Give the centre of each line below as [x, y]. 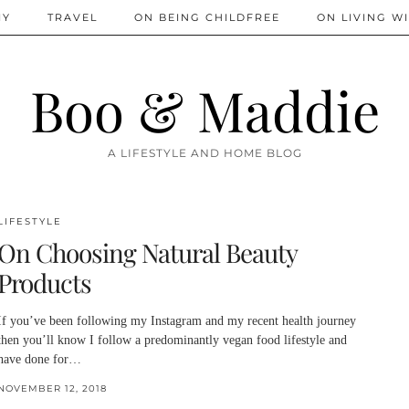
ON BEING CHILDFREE [207, 17]
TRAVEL [73, 17]
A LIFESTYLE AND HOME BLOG [204, 153]
